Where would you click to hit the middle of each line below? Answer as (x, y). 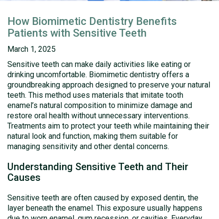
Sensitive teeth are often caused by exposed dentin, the (103, 198)
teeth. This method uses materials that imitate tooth (95, 95)
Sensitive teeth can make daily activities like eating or (99, 64)
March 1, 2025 (32, 49)
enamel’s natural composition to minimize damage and (100, 105)
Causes (24, 177)
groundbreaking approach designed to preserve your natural (109, 85)
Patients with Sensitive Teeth (77, 33)
